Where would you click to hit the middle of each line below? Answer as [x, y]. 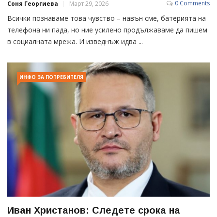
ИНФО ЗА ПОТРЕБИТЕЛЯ [51, 77]
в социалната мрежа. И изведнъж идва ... [75, 41]
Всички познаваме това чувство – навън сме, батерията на [107, 18]
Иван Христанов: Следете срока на [94, 210]
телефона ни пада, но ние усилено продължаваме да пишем [107, 30]
